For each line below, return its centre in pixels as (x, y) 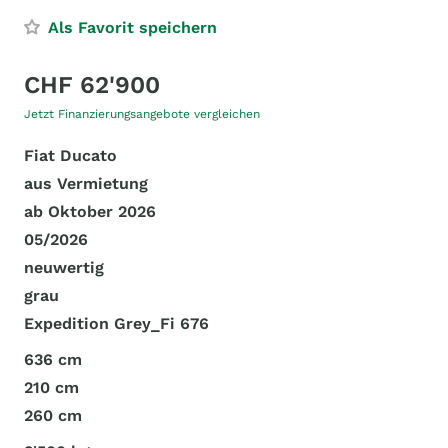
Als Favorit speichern (132, 27)
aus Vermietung (86, 183)
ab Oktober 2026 (90, 211)
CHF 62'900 (92, 85)
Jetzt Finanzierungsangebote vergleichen (142, 114)
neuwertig (64, 267)
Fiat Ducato (70, 155)
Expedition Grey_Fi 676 (116, 323)
